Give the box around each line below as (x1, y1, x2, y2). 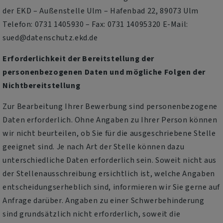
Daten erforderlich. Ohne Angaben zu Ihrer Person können (2, 114, 218, 125)
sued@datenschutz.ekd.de (2, 32, 98, 43)
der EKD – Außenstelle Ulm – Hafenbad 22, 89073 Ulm (2, 5, 199, 16)
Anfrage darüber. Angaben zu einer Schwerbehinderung (2, 195, 205, 206)
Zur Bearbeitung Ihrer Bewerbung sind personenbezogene (2, 101, 218, 112)
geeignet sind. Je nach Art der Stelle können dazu (2, 141, 185, 152)
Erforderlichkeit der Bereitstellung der (2, 53, 154, 64)
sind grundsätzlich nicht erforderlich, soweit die (2, 209, 181, 220)
